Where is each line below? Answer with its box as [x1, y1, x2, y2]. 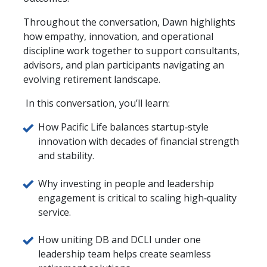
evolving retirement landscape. [23, 73, 160, 86]
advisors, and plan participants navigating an [23, 58, 224, 72]
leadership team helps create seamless [38, 247, 211, 260]
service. [38, 205, 71, 219]
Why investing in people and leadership [38, 176, 214, 190]
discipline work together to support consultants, [23, 44, 240, 58]
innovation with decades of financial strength [38, 135, 239, 148]
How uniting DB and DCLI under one [38, 232, 201, 246]
